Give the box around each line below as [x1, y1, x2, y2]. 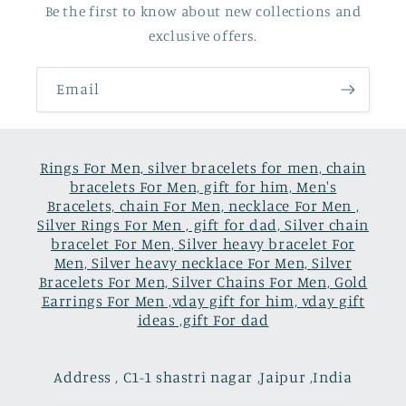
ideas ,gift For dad [137, 310, 269, 329]
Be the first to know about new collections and [44, 3, 362, 21]
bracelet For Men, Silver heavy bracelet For [50, 234, 356, 253]
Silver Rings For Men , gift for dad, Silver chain [37, 215, 369, 234]
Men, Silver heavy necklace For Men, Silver [53, 253, 353, 272]
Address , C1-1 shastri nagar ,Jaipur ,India [53, 367, 353, 386]
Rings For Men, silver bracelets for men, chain [40, 158, 366, 177]
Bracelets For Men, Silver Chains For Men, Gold [38, 272, 368, 291]
